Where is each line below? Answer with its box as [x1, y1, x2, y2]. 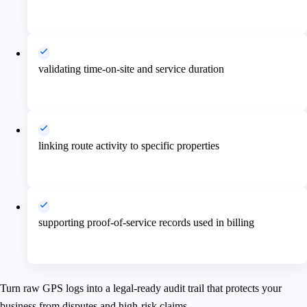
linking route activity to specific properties [38, 139, 219, 151]
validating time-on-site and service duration [38, 62, 224, 75]
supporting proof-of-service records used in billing [38, 216, 254, 228]
